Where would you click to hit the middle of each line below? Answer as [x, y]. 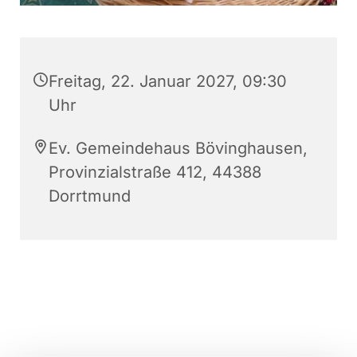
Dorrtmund [90, 196]
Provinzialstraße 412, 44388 [155, 173]
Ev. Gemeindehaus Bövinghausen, [178, 149]
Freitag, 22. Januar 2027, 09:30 [168, 82]
